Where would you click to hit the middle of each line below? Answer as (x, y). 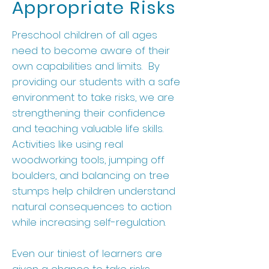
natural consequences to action (92, 207)
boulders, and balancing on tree (91, 175)
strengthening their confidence (89, 113)
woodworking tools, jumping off (88, 160)
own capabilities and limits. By (86, 66)
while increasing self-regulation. (92, 222)
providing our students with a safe (96, 82)
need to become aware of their (91, 50)
